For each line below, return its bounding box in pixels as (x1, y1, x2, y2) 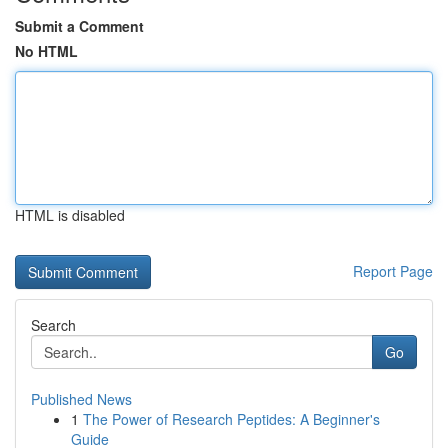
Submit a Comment (15, 16, 144, 36)
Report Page (353, 261, 433, 281)
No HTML (15, 41, 78, 61)
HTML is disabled (15, 205, 125, 225)
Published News (31, 389, 132, 409)
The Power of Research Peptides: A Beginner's (83, 409, 380, 429)
